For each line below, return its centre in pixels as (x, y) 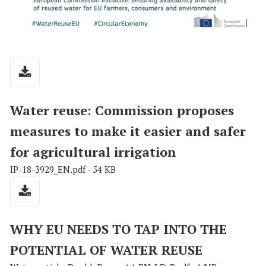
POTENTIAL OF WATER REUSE (106, 250)
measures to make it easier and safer (128, 131)
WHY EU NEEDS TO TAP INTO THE (118, 229)
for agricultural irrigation (93, 152)
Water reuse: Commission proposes (122, 110)
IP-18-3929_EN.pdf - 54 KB (63, 170)
